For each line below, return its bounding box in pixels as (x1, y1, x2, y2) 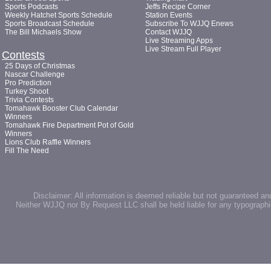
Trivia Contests (5, 96, 54, 104)
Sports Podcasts (5, 2, 58, 11)
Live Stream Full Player (145, 45, 221, 53)
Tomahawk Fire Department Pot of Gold (5, 121, 134, 129)
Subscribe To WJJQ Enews (145, 19, 233, 28)
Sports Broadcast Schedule (5, 19, 94, 28)
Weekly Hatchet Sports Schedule (5, 11, 113, 19)
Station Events (145, 11, 192, 19)
